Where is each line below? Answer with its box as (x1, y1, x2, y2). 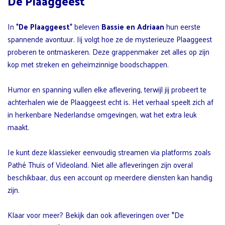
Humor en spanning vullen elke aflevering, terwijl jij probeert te (8, 82, 206, 96)
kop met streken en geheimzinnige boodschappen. (8, 57, 169, 71)
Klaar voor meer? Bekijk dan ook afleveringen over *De (8, 207, 184, 221)
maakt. (8, 120, 29, 134)
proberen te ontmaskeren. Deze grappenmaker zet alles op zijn (8, 44, 209, 58)
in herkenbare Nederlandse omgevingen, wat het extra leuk (8, 107, 197, 121)
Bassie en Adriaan (101, 19, 164, 33)
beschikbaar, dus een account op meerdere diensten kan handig (8, 170, 212, 184)
